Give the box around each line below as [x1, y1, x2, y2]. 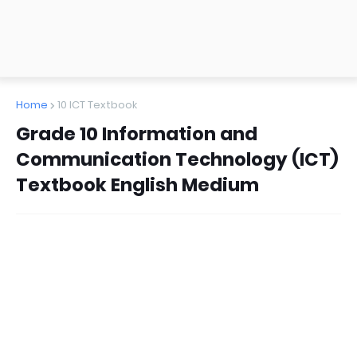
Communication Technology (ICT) [16, 147, 339, 172]
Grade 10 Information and [16, 121, 257, 147]
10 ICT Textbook [57, 97, 137, 112]
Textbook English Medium [16, 172, 259, 198]
